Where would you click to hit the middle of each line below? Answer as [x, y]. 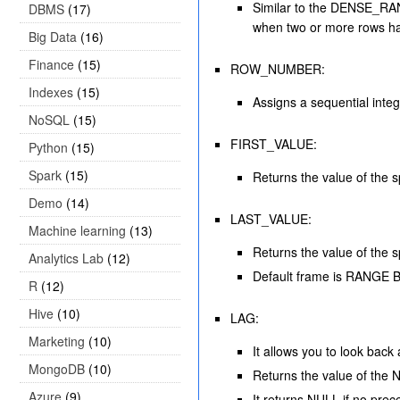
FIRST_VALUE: [274, 144]
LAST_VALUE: [271, 219]
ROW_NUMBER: [278, 69]
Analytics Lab [66, 258]
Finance [51, 64]
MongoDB [57, 369]
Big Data [53, 37]
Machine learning [77, 230]
